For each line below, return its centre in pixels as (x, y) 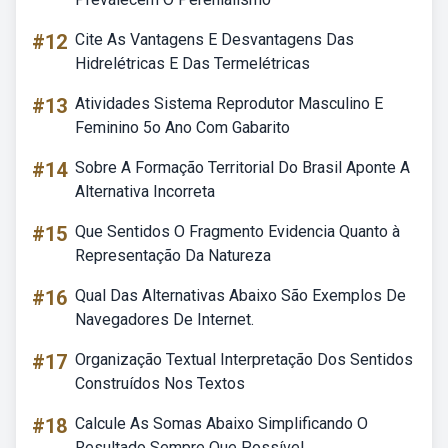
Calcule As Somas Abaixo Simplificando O (221, 423)
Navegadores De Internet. (164, 319)
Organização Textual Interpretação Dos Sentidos (244, 359)
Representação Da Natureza (173, 255)
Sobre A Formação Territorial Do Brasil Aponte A (242, 167)
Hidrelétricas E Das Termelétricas (192, 63)
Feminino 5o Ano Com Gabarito (182, 127)
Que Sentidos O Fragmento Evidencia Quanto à (237, 231)
